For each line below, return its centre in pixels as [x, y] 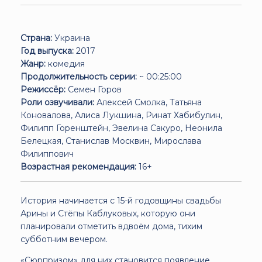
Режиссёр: [43, 89]
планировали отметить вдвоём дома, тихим [111, 226]
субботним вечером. [64, 239]
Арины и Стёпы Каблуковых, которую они [108, 213]
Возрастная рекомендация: [78, 166]
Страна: [36, 38]
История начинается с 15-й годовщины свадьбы [121, 200]
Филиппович [47, 154]
